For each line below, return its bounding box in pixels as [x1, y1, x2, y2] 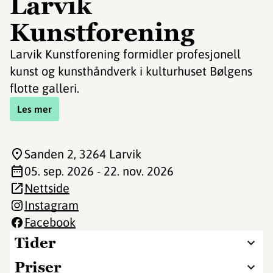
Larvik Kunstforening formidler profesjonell [10, 47, 241, 61]
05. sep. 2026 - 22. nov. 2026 [24, 164, 174, 178]
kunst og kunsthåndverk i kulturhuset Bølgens [10, 64, 252, 78]
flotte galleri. [10, 81, 79, 95]
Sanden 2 [24, 147, 74, 161]
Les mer [17, 104, 52, 115]
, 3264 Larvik [74, 147, 141, 161]
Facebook [24, 215, 76, 229]
